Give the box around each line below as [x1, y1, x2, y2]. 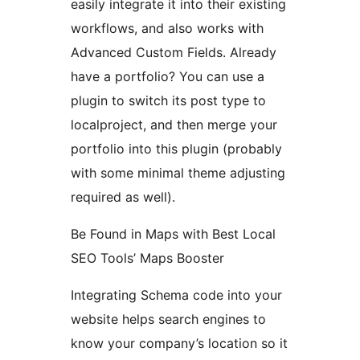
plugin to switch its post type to [71, 92, 266, 109]
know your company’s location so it [71, 335, 288, 352]
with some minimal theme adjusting [71, 165, 285, 182]
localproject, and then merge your [71, 117, 277, 133]
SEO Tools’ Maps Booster [71, 250, 224, 267]
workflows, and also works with [71, 20, 264, 37]
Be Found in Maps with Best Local [71, 226, 276, 243]
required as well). [71, 189, 175, 206]
